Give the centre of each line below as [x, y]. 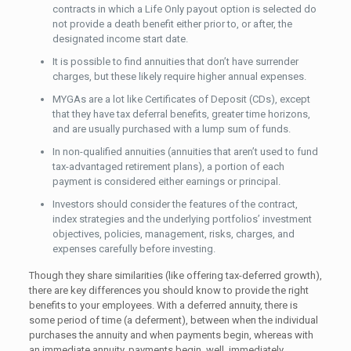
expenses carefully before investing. [134, 248]
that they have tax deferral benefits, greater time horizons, [181, 114]
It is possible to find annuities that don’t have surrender [175, 61]
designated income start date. [120, 38]
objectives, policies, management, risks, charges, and [173, 233]
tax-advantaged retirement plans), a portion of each [168, 166]
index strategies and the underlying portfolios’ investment [182, 219]
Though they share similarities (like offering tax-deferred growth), [175, 275]
